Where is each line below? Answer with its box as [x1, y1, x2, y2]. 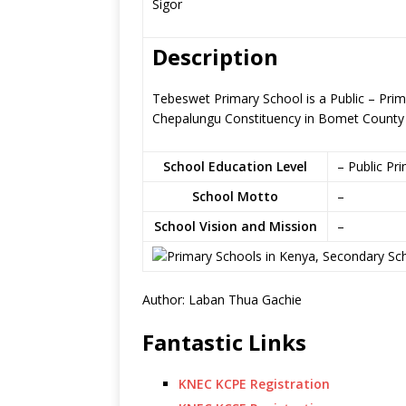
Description [152, 42, 278, 72]
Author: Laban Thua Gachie [142, 291, 302, 308]
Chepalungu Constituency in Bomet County [152, 110, 404, 127]
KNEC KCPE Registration [179, 375, 330, 392]
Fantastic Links [142, 327, 306, 357]
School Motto [192, 188, 278, 205]
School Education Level [163, 158, 307, 175]
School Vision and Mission [153, 217, 317, 235]
